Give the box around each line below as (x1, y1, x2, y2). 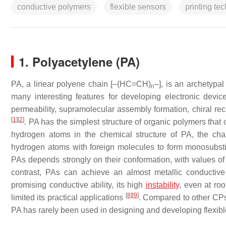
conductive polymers (17, 3, 91, 11)
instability (145, 181, 179, 189)
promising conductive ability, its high (11, 181, 146, 189)
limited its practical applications (11, 193, 126, 202)
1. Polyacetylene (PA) (19, 53, 140, 70)
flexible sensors (110, 3, 166, 11)
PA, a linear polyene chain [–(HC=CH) (11, 80, 151, 88)
